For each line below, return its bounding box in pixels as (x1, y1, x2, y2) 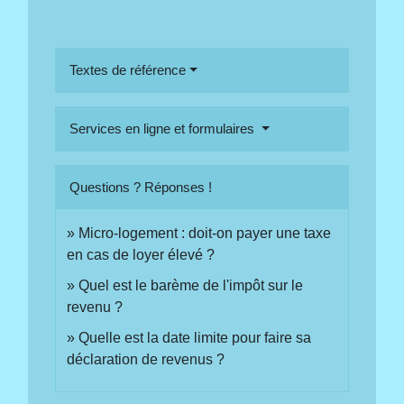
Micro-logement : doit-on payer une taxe (78, 225, 332, 242)
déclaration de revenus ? (67, 352, 225, 368)
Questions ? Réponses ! (69, 179, 213, 196)
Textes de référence (69, 62, 187, 78)
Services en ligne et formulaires (69, 121, 259, 137)
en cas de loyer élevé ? (67, 247, 216, 263)
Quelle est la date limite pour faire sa (78, 330, 312, 346)
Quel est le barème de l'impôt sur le (78, 278, 304, 294)
